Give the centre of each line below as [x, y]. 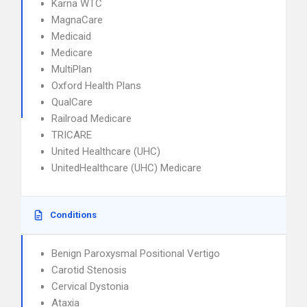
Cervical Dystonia [90, 286]
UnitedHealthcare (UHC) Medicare [126, 168]
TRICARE [72, 135]
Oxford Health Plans [96, 86]
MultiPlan [72, 69]
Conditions [73, 215]
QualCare [72, 102]
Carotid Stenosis [89, 270]
